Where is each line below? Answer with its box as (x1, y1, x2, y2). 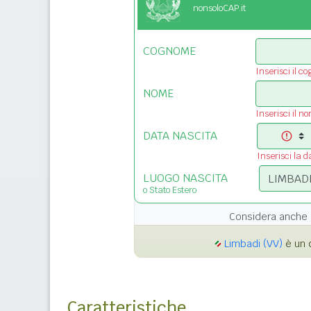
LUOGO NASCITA (143, 171, 228, 186)
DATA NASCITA (143, 128, 217, 144)
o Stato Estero (143, 184, 196, 196)
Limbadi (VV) (224, 237, 283, 251)
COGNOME (143, 44, 196, 59)
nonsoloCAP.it (193, 2, 246, 15)
